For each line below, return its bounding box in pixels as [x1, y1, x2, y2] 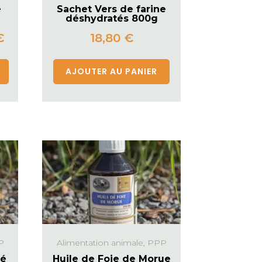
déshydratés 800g [65, 13, 158, 25]
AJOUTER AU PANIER [65, 65, 158, 78]
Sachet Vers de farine [57, 4, 167, 15]
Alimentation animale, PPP [56, 237, 167, 248]
